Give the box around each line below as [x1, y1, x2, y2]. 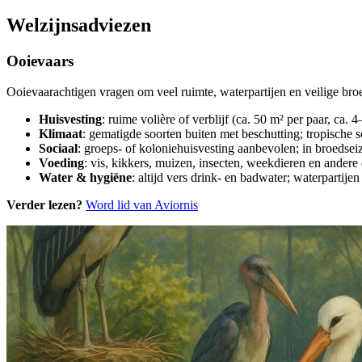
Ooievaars [6, 52, 74, 69]
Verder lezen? [6, 198, 82, 213]
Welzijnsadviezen [6, 14, 151, 36]
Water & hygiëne [39, 170, 132, 185]
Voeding [39, 156, 84, 170]
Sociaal [39, 141, 78, 156]
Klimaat [39, 127, 82, 141]
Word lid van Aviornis [86, 198, 198, 213]
